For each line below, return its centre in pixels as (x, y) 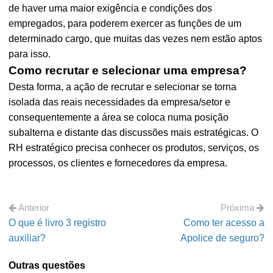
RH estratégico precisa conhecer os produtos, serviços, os (134, 148)
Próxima (238, 207)
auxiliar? (27, 238)
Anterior (33, 207)
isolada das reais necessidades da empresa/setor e (120, 102)
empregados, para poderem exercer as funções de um (125, 23)
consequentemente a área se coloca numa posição (119, 117)
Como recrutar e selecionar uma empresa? (128, 70)
